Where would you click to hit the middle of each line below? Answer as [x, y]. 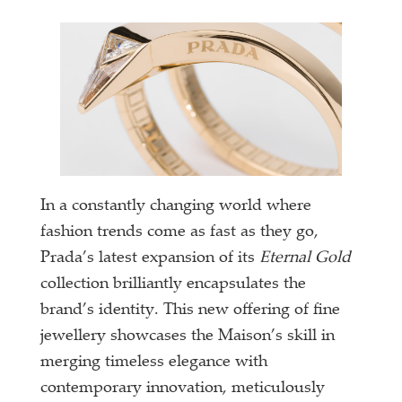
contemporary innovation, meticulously [183, 388]
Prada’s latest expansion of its [150, 258]
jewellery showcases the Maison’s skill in [188, 336]
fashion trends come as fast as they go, [180, 232]
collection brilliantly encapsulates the [174, 284]
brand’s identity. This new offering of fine [191, 310]
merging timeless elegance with [154, 362]
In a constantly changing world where [176, 206]
